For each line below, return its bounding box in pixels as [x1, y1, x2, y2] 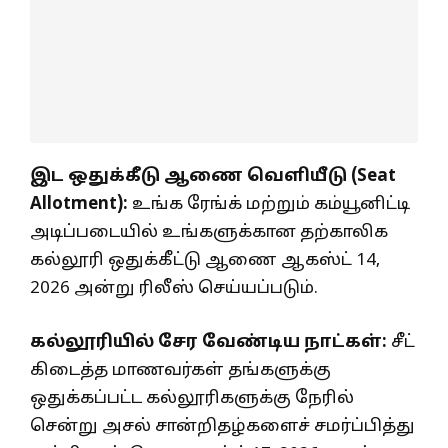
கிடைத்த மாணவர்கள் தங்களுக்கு [30, 359, 331, 381]
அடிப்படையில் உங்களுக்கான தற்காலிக [30, 222, 388, 244]
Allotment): [30, 194, 128, 216]
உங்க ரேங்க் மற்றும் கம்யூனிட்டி [128, 194, 410, 216]
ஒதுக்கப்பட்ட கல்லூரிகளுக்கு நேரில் [30, 387, 354, 409]
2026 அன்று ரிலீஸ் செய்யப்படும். [30, 278, 318, 300]
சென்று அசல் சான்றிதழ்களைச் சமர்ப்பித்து [30, 415, 415, 437]
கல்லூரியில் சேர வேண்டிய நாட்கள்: [30, 331, 387, 353]
